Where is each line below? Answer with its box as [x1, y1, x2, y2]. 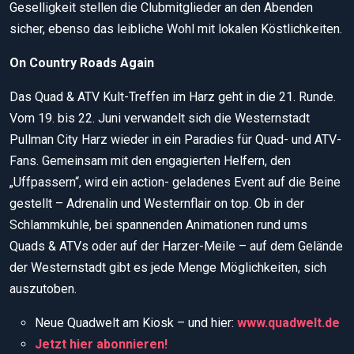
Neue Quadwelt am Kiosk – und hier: [35, 314, 237, 330]
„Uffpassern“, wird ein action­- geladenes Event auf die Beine [9, 174, 341, 190]
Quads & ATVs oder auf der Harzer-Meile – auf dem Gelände [9, 238, 343, 254]
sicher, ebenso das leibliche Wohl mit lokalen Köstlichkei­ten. [9, 21, 342, 36]
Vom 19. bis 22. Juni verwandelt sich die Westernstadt [9, 110, 310, 126]
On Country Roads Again [9, 55, 154, 70]
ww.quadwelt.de [247, 314, 340, 330]
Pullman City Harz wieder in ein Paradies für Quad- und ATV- [9, 131, 341, 147]
